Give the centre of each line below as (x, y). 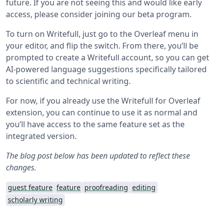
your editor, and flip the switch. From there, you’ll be (102, 45)
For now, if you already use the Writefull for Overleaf (103, 100)
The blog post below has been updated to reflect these (98, 155)
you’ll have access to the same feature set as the (95, 124)
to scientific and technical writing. (68, 81)
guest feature (30, 187)
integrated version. (41, 136)
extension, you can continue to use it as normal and (102, 112)
